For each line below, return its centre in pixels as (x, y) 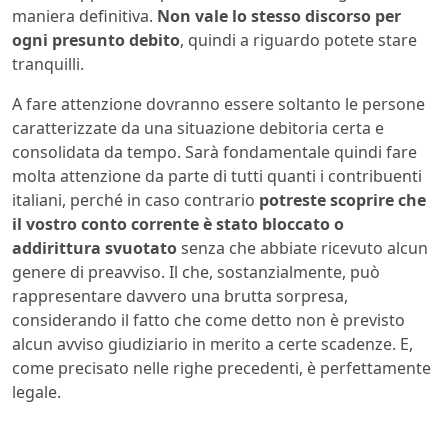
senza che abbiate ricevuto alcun (302, 247)
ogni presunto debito (96, 39)
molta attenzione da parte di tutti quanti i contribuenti (217, 175)
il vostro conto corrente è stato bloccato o (178, 223)
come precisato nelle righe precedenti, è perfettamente (221, 367)
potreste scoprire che (342, 199)
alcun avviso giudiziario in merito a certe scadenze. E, (212, 343)
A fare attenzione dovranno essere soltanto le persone (218, 103)
